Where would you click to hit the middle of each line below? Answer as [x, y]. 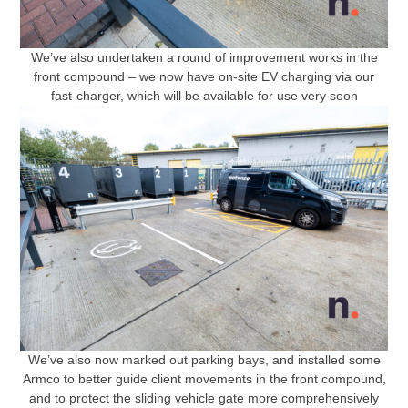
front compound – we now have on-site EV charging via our [204, 77]
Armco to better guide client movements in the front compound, [204, 379]
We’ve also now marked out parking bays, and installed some [204, 360]
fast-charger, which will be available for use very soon [204, 96]
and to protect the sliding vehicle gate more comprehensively [204, 398]
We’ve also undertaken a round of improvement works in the [204, 58]
